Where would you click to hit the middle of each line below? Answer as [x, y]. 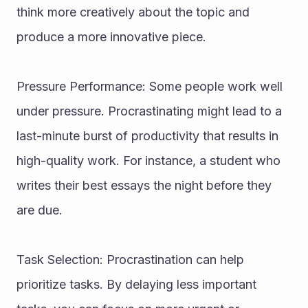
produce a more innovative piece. [111, 37]
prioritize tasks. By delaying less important [136, 284]
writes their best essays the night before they [144, 185]
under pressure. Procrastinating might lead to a [149, 111]
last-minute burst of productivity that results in [147, 136]
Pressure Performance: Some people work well [150, 86]
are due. [40, 210]
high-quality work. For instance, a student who [148, 161]
